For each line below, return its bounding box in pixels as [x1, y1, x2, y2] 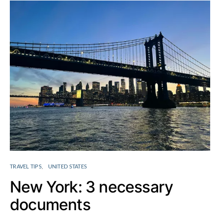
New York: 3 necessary [10, 177, 173, 196]
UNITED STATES [48, 163, 87, 169]
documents [10, 195, 90, 214]
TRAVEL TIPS [10, 163, 42, 169]
